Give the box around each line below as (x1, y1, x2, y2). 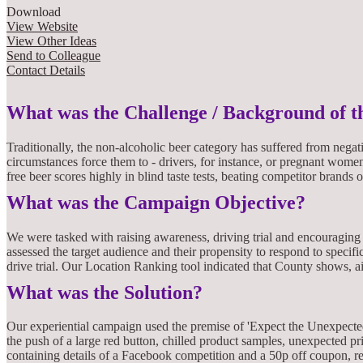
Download (6, 4, 61, 19)
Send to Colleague (6, 48, 100, 62)
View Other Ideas (6, 33, 96, 48)
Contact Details (6, 62, 85, 77)
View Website (6, 19, 78, 33)
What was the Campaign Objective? (6, 191, 305, 213)
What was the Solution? (6, 281, 203, 303)
